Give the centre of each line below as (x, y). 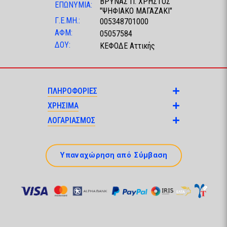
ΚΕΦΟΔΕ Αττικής (127, 46)
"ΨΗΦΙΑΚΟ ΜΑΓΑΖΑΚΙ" (136, 11)
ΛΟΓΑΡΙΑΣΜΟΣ (71, 121)
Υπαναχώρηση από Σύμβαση (113, 155)
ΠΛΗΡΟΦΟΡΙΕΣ (72, 91)
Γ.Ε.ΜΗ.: (67, 21)
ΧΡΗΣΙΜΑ (63, 106)
